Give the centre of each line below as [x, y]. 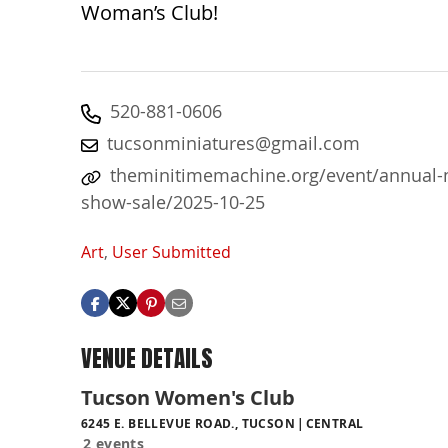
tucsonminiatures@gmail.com [233, 143]
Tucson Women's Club [188, 397]
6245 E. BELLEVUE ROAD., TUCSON [188, 423]
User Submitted [171, 252]
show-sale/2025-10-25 [173, 202]
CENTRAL [334, 423]
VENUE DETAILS [147, 359]
